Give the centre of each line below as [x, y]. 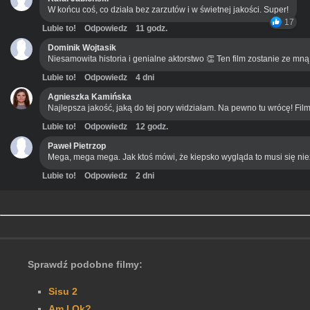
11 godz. [152, 29]
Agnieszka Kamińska [90, 97]
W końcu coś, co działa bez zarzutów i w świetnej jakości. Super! [168, 10]
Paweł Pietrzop [77, 146]
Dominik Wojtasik [82, 48]
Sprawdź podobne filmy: [85, 265]
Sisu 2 [63, 292]
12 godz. [152, 127]
